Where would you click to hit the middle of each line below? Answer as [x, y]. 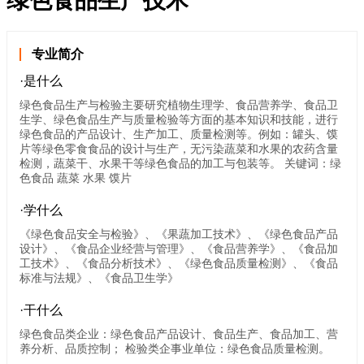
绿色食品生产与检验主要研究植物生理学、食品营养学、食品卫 [179, 105]
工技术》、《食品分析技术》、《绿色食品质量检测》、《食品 [179, 264]
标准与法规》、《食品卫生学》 [99, 278]
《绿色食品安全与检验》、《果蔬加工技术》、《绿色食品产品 [179, 234]
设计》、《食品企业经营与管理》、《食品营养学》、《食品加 [179, 249]
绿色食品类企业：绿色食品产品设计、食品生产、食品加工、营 [179, 334]
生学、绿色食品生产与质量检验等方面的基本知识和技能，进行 [179, 120]
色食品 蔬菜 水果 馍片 [76, 178]
